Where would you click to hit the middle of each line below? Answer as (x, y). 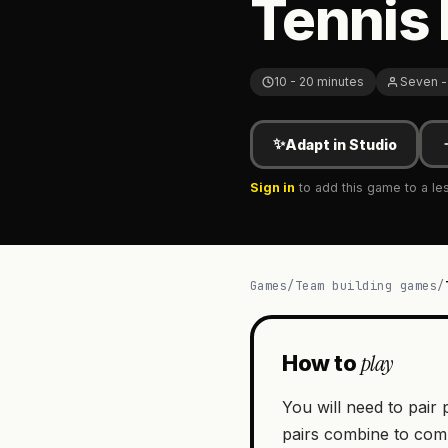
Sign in (272, 187)
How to (321, 362)
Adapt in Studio (340, 144)
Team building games (366, 285)
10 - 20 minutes (319, 81)
